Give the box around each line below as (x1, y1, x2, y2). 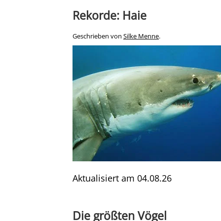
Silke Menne (123, 32, 159, 40)
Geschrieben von (73, 32, 123, 40)
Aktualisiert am (73, 172, 137, 184)
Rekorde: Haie (73, 7, 147, 23)
